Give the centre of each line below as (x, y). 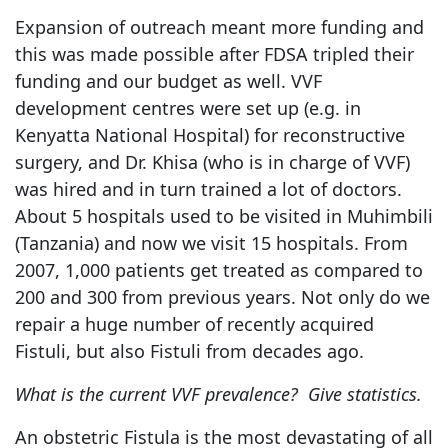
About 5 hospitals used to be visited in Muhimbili (224, 215)
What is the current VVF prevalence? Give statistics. (218, 393)
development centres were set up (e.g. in (188, 107)
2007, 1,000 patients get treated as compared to (219, 269)
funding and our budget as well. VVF (168, 80)
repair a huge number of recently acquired (194, 323)
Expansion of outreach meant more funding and (219, 26)
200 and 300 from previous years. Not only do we (222, 296)
